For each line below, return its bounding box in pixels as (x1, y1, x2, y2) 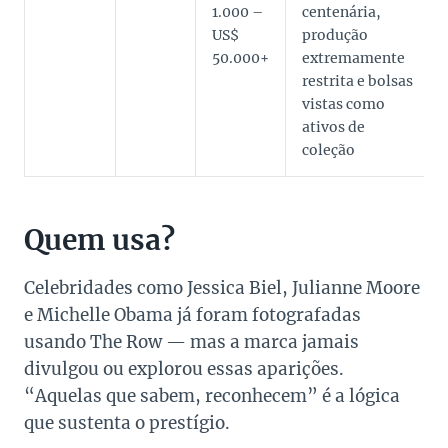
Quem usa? (24, 222, 175, 259)
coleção (302, 141, 355, 160)
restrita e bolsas (302, 72, 413, 91)
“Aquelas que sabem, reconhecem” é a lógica (24, 385, 400, 408)
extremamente (302, 49, 405, 68)
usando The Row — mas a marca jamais (24, 331, 359, 354)
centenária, (302, 3, 381, 22)
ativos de (302, 118, 365, 137)
